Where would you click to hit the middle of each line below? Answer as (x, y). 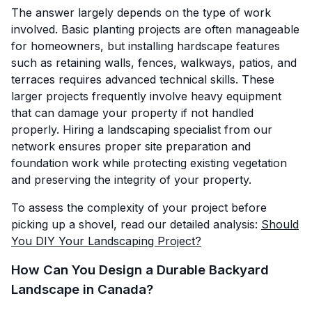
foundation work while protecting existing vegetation (149, 163)
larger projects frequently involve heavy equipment (146, 96)
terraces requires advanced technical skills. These (143, 79)
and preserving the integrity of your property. (131, 179)
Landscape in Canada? (82, 289)
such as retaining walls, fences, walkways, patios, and (154, 62)
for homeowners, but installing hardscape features (146, 46)
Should (280, 224)
